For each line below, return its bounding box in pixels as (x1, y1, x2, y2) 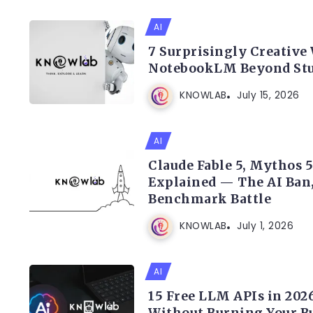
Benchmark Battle (148, 191, 271, 207)
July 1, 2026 (237, 219, 293, 233)
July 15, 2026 (237, 89, 300, 103)
